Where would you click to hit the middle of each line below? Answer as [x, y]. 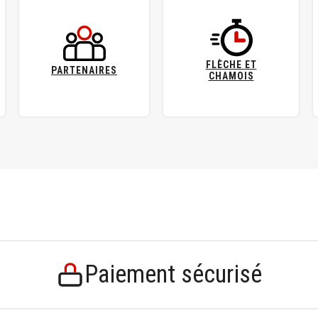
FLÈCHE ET [231, 65]
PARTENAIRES [84, 70]
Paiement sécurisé [173, 274]
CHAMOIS [231, 76]
